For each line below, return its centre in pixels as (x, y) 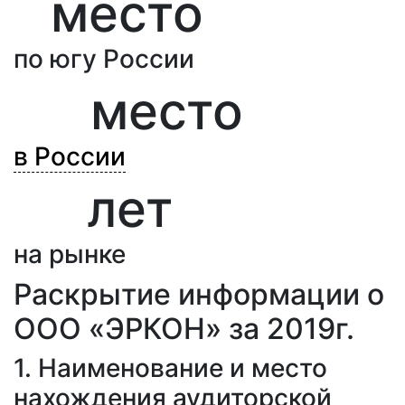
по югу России (104, 59)
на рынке (70, 254)
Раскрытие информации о (199, 294)
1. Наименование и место (170, 368)
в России (70, 156)
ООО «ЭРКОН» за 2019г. (184, 329)
